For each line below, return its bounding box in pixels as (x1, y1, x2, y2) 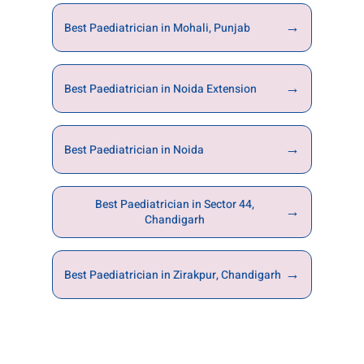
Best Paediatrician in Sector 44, (95, 196, 254, 214)
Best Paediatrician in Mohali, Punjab (64, 19, 250, 37)
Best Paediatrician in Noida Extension (64, 80, 257, 97)
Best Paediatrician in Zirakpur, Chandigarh (64, 266, 281, 284)
